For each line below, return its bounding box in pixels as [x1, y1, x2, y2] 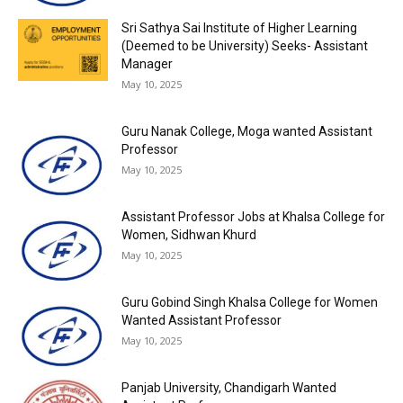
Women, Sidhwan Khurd [121, 228, 256, 242]
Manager [121, 57, 173, 71]
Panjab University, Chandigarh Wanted [121, 381, 336, 395]
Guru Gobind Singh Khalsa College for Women [121, 295, 378, 309]
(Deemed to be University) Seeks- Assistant [121, 39, 368, 53]
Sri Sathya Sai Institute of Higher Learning [121, 21, 357, 35]
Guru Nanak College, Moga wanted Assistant [121, 124, 372, 139]
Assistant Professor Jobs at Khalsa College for [121, 210, 385, 224]
